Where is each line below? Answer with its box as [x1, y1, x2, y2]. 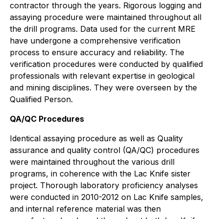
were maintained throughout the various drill [10, 156, 175, 167]
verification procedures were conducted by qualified [10, 59, 203, 69]
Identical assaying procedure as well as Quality [10, 133, 183, 143]
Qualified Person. [10, 94, 73, 104]
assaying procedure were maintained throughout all [10, 12, 201, 22]
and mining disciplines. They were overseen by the [10, 82, 197, 92]
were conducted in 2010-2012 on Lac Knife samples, [10, 192, 203, 202]
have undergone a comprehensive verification [10, 35, 180, 45]
